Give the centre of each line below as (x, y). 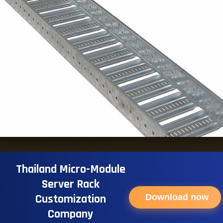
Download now (177, 197)
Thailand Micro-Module (70, 169)
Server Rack (70, 184)
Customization (70, 199)
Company (70, 214)
